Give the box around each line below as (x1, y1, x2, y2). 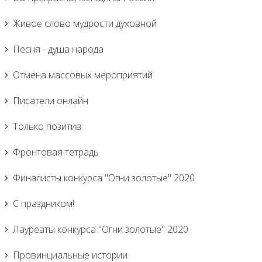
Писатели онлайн (13, 94, 88, 107)
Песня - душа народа (13, 43, 104, 56)
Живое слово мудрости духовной (13, 17, 157, 30)
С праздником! (13, 197, 74, 210)
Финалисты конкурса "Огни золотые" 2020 (13, 171, 195, 184)
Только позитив (13, 120, 81, 133)
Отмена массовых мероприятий (13, 68, 153, 81)
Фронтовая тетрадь (13, 146, 99, 158)
